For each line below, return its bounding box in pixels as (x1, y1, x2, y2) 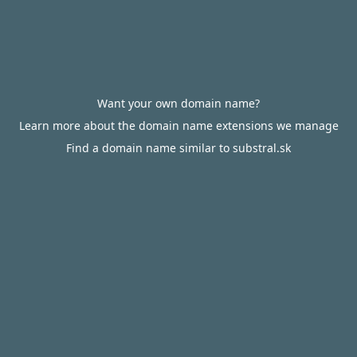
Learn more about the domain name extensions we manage (18, 118, 339, 133)
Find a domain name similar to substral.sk (66, 140, 291, 155)
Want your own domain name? (97, 96, 260, 111)
